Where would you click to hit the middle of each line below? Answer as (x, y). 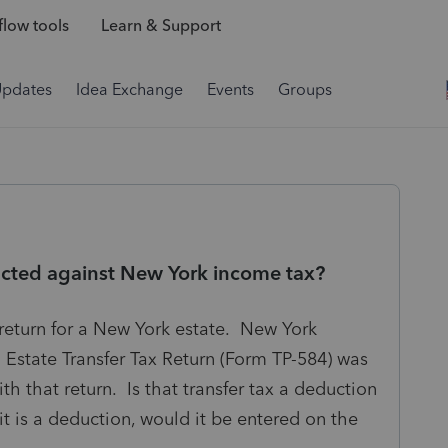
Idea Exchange (129, 89)
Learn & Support (160, 26)
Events (230, 89)
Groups (305, 89)
